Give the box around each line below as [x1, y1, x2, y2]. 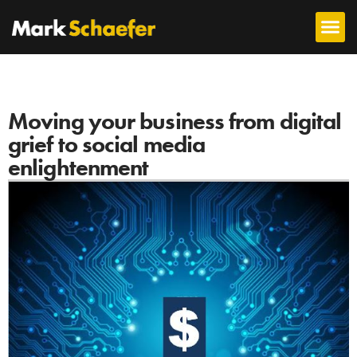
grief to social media [8, 129, 206, 159]
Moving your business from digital [8, 106, 342, 136]
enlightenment [8, 152, 149, 182]
